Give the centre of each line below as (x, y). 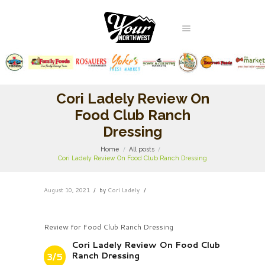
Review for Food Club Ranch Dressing (109, 227)
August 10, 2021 (67, 190)
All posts (142, 149)
